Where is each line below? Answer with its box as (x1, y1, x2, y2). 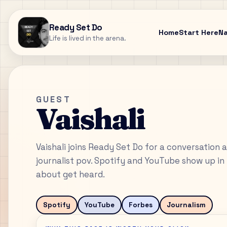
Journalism (166, 200, 206, 209)
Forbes (128, 200, 153, 209)
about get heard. (35, 168, 105, 180)
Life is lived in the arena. (49, 33, 126, 43)
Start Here (179, 28, 218, 37)
